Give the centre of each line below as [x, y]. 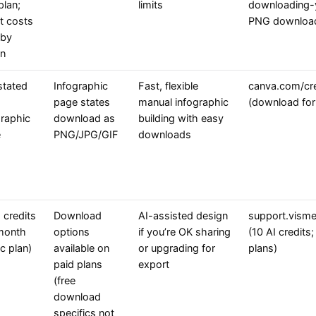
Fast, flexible [168, 86]
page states [82, 103]
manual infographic [183, 103]
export [154, 265]
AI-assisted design [183, 216]
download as [84, 119]
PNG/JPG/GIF [86, 135]
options [72, 232]
